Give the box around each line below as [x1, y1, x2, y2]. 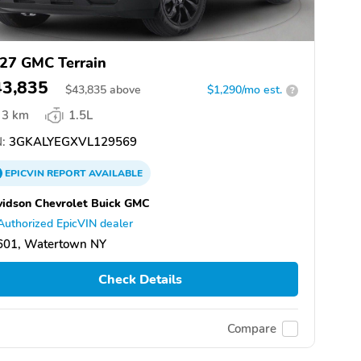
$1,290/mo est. [207, 82, 282, 98]
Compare [227, 320, 276, 337]
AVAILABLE [86, 167, 143, 180]
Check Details [98, 270, 182, 288]
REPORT [47, 167, 86, 180]
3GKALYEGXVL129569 [6, 134, 137, 151]
